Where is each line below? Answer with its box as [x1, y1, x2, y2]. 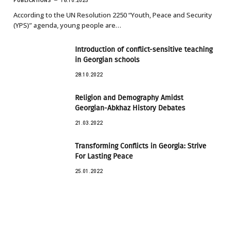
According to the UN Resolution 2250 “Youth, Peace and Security [13, 10, 212, 20]
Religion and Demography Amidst [75, 93, 183, 103]
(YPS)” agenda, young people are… [13, 21, 121, 30]
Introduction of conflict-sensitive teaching [75, 45, 213, 54]
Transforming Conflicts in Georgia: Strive [75, 142, 206, 151]
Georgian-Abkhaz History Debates [75, 104, 185, 113]
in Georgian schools [75, 55, 140, 65]
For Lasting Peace [75, 152, 133, 161]
